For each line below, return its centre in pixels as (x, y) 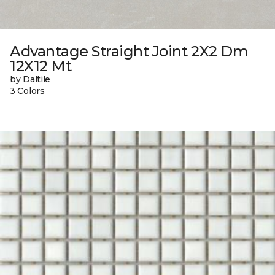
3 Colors (27, 91)
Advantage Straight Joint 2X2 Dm (129, 52)
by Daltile (30, 79)
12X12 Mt (41, 66)
